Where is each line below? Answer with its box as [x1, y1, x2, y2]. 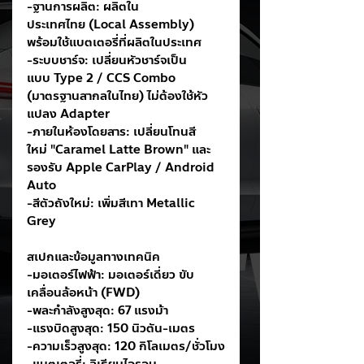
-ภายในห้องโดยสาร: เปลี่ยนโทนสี [27, 122, 196, 141]
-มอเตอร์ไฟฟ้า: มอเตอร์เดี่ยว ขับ [27, 265, 194, 284]
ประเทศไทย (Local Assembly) [27, 15, 197, 34]
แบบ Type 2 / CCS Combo [27, 68, 179, 88]
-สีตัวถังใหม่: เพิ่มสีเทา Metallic [27, 193, 198, 213]
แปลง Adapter [27, 104, 110, 123]
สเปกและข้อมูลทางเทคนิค [27, 247, 160, 266]
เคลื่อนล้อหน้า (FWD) [27, 283, 140, 302]
